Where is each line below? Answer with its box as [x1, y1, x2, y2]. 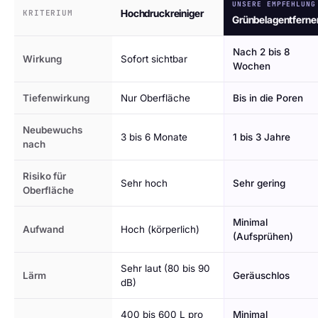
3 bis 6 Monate [121, 131, 187, 143]
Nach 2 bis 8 [233, 46, 290, 57]
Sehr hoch [121, 177, 168, 189]
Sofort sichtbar [121, 53, 187, 65]
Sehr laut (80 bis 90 [121, 263, 210, 274]
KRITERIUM [23, 8, 73, 18]
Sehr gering [233, 177, 285, 189]
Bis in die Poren [233, 92, 303, 104]
